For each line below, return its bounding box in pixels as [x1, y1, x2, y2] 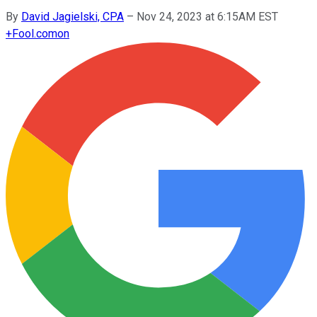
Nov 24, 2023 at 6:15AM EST [137, 9, 278, 23]
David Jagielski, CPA [21, 9, 124, 23]
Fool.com [12, 26, 57, 40]
